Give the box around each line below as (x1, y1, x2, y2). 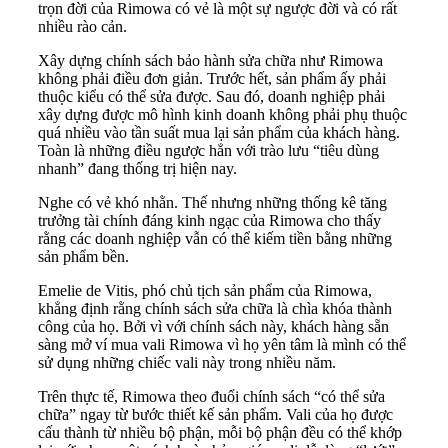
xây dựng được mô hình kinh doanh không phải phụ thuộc (38, 105, 407, 123)
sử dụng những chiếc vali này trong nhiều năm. (38, 353, 336, 371)
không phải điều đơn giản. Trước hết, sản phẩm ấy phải (38, 69, 386, 87)
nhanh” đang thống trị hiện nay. (38, 159, 237, 177)
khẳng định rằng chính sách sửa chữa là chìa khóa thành (38, 299, 392, 317)
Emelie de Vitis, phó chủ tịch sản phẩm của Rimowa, (38, 281, 372, 299)
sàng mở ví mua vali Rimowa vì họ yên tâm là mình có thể (38, 335, 406, 353)
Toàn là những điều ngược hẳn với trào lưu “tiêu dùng (38, 141, 379, 159)
